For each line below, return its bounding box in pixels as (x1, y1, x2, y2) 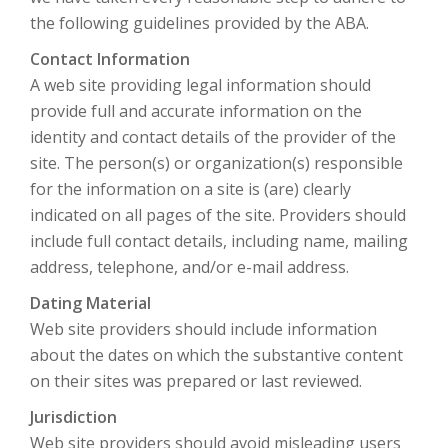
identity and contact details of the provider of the (30, 126, 396, 148)
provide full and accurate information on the (30, 100, 362, 122)
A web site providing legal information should (30, 74, 371, 96)
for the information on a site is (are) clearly (30, 178, 351, 200)
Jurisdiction (30, 406, 117, 428)
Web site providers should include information (30, 318, 377, 340)
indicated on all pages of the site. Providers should (30, 204, 406, 226)
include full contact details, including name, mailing (30, 230, 408, 252)
